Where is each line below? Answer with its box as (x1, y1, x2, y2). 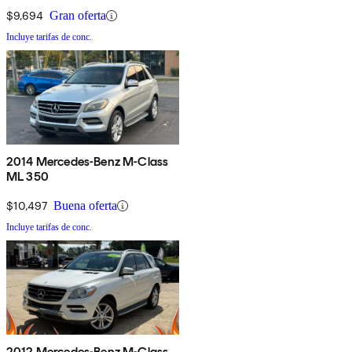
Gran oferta (49, 9, 106, 23)
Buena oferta (53, 199, 117, 213)
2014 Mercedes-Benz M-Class (6, 154, 169, 170)
